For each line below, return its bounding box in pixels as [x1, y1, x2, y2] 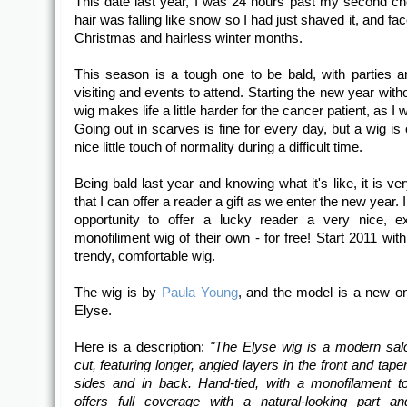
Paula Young [161, 284, 238, 301]
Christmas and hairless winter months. [74, 30, 303, 46]
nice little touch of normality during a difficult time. [74, 139, 362, 155]
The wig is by [74, 284, 162, 301]
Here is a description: [74, 339, 211, 355]
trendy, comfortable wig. [74, 248, 215, 264]
